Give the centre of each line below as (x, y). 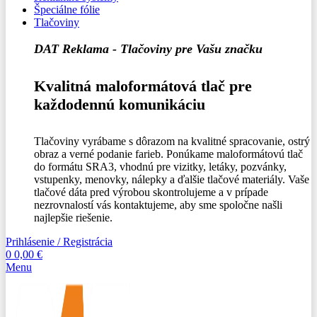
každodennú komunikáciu (120, 105)
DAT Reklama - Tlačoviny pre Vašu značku (148, 49)
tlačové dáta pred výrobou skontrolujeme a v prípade (151, 192)
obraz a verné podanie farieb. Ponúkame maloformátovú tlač (168, 154)
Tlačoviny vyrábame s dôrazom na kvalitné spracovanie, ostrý (172, 141)
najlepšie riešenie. (73, 217)
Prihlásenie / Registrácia (59, 241)
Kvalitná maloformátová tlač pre (143, 86)
